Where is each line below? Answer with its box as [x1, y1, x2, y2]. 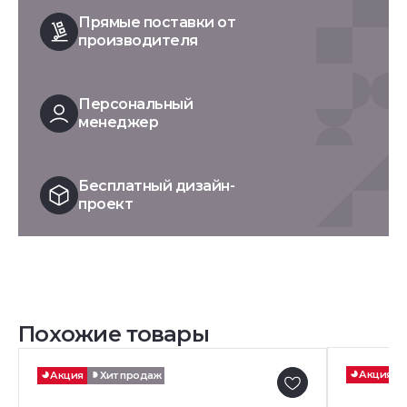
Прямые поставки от [78, 14, 236, 32]
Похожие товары [18, 321, 209, 348]
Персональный [78, 95, 194, 114]
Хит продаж [99, 369, 162, 382]
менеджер [78, 114, 159, 132]
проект [78, 195, 134, 213]
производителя [78, 32, 198, 50]
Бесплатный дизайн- [78, 177, 235, 195]
